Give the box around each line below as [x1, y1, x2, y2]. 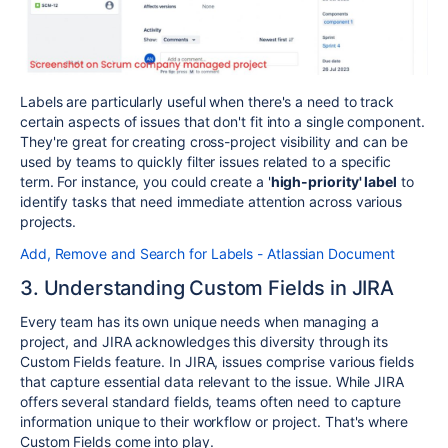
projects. [20, 212, 77, 230]
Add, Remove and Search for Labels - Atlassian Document [20, 244, 395, 262]
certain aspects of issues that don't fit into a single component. [20, 112, 425, 130]
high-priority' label [270, 172, 397, 190]
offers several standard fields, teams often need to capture [20, 392, 402, 410]
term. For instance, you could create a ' [20, 172, 271, 190]
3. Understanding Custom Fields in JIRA [20, 275, 394, 300]
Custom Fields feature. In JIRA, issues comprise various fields [20, 352, 414, 370]
